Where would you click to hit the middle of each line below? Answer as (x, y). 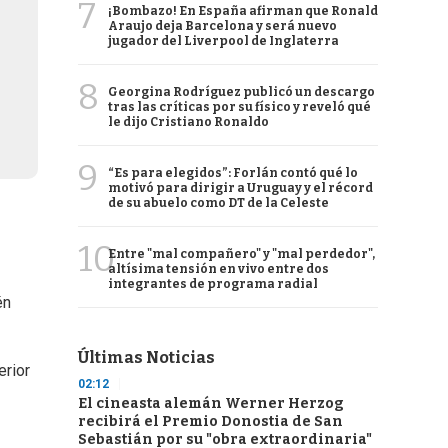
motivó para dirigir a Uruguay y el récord (240, 188)
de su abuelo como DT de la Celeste (218, 203)
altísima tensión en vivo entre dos (218, 269)
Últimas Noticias (146, 357)
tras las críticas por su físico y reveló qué (239, 107)
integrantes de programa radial (213, 284)
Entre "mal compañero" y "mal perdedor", (241, 254)
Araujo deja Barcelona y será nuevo (222, 26)
